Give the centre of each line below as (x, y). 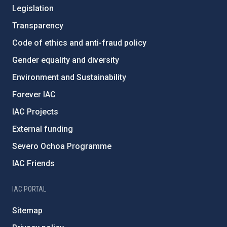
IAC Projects (35, 112)
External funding (43, 129)
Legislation (33, 8)
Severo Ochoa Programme (62, 146)
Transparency (38, 26)
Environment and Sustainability (69, 77)
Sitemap (27, 211)
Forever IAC (34, 94)
